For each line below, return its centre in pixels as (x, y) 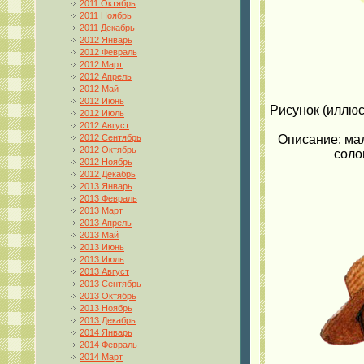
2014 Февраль (108, 344)
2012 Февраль (108, 52)
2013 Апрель (106, 222)
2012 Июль (102, 113)
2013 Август (104, 271)
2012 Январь (106, 39)
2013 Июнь (102, 247)
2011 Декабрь (107, 27)
